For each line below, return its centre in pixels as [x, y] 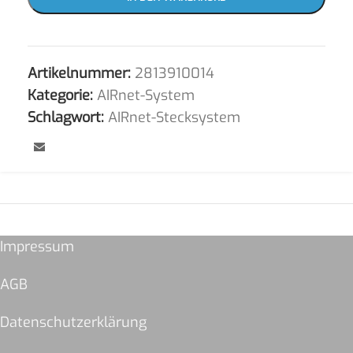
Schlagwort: [66, 117]
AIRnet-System [146, 95]
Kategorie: [60, 95]
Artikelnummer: [81, 73]
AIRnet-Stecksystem [174, 117]
